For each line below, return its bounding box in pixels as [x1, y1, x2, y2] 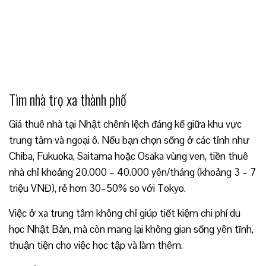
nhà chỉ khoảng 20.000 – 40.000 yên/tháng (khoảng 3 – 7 [9, 165, 256, 179]
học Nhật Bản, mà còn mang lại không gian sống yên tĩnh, [9, 222, 254, 236]
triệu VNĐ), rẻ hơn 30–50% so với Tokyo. [9, 181, 186, 195]
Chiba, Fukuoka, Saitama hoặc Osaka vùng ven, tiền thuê [9, 149, 248, 163]
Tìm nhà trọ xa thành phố [9, 88, 126, 110]
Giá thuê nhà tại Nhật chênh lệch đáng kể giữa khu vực [9, 117, 242, 131]
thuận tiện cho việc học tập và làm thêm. [9, 238, 183, 252]
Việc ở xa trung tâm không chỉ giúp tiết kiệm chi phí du [9, 206, 240, 220]
